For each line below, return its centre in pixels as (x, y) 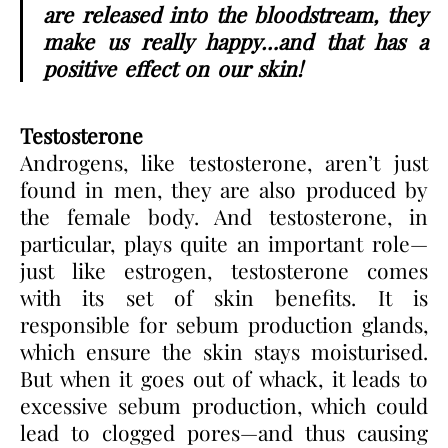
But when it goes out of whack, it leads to (224, 377)
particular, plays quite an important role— (224, 242)
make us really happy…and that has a (235, 40)
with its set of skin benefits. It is (224, 296)
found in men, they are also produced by (224, 188)
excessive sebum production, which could (224, 404)
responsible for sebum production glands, (224, 323)
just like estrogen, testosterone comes (224, 269)
